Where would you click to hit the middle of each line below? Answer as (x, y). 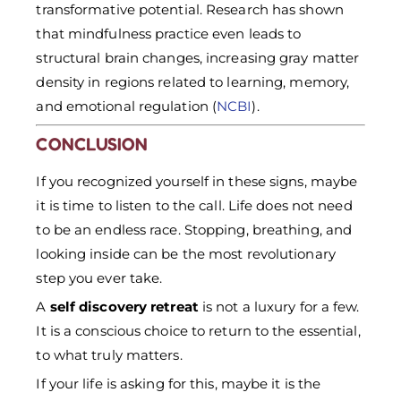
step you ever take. (99, 278)
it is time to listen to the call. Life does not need (194, 206)
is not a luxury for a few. (279, 307)
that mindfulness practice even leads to (169, 33)
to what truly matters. (109, 355)
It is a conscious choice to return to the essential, (198, 331)
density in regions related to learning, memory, (193, 81)
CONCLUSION (92, 145)
